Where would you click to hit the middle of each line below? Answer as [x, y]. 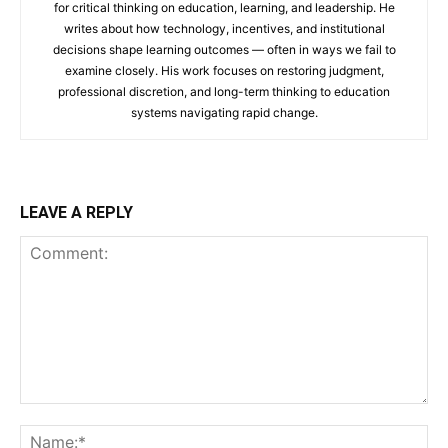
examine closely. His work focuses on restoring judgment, [224, 70]
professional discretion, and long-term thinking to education [224, 91]
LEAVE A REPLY [76, 212]
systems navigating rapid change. [224, 112]
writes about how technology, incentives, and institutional [224, 28]
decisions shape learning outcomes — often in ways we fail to [224, 49]
